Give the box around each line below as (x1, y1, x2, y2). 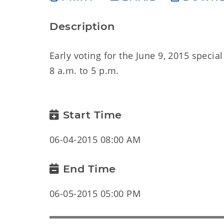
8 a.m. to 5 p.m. (49, 64, 119, 76)
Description (49, 20, 115, 32)
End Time (62, 162, 116, 175)
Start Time (62, 108, 122, 121)
